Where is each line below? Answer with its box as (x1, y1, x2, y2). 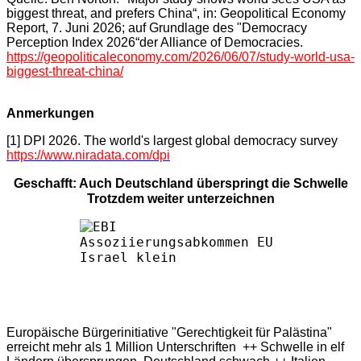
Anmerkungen (6, 106, 94, 120)
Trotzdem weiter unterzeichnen (86, 191, 275, 205)
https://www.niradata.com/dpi (6, 147, 170, 162)
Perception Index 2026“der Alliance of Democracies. (6, 35, 303, 49)
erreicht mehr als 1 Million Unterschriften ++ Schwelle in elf (6, 339, 344, 354)
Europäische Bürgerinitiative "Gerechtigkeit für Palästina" (6, 325, 332, 339)
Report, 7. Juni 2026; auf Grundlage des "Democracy (6, 20, 307, 35)
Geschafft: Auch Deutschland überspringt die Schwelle (13, 176, 348, 190)
